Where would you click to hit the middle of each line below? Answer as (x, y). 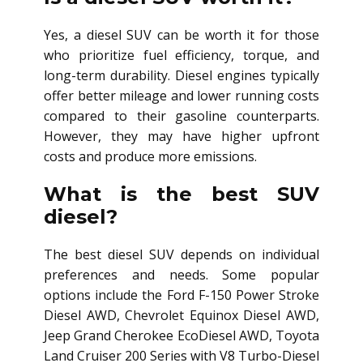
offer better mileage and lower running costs (181, 95)
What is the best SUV (181, 194)
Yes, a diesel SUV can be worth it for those (181, 34)
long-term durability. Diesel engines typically (181, 75)
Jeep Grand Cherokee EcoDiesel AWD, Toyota (181, 335)
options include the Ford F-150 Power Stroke (181, 295)
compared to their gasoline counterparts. (181, 115)
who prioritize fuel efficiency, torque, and (181, 55)
